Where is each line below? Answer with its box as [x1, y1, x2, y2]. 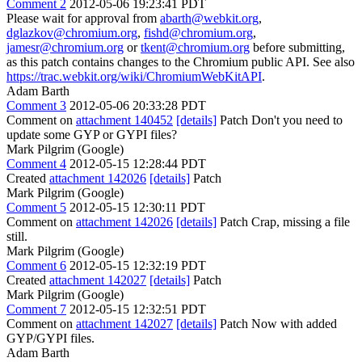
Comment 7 [6, 302, 66, 316]
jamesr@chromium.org [6, 40, 124, 54]
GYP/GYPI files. [6, 331, 95, 345]
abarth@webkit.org [160, 11, 259, 25]
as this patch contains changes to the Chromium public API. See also [6, 55, 355, 69]
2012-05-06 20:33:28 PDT [69, 99, 206, 112]
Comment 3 [6, 99, 66, 112]
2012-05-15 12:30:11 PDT [69, 200, 205, 214]
